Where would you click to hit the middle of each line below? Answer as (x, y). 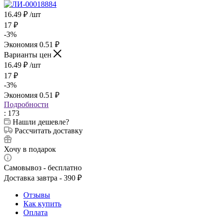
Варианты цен (29, 54)
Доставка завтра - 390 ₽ (43, 178)
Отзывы (37, 195)
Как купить (42, 203)
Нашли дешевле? (41, 122)
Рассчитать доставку (49, 130)
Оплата (36, 212)
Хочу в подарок (30, 149)
